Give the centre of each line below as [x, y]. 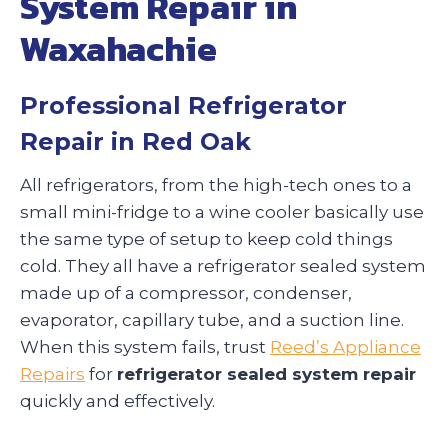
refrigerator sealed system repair [266, 373]
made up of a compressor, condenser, [186, 292]
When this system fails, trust [145, 346]
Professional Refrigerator [183, 105]
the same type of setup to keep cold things [206, 238]
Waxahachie [118, 49]
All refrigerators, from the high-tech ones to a [216, 184]
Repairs [52, 373]
